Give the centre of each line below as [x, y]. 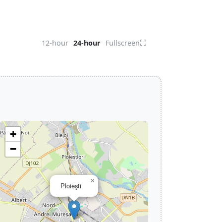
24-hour [87, 43]
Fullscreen [123, 43]
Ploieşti [71, 186]
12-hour [55, 43]
